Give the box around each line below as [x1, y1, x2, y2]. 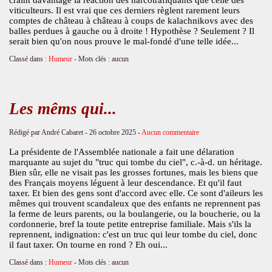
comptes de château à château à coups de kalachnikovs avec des [8, 15, 253, 25]
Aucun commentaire [141, 127, 199, 137]
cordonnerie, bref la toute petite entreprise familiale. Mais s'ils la [8, 219, 251, 229]
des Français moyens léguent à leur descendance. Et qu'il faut [8, 177, 242, 188]
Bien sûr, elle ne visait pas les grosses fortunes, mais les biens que [8, 167, 258, 177]
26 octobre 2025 [89, 127, 136, 137]
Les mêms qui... [8, 99, 117, 118]
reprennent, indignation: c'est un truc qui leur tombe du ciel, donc [8, 229, 257, 239]
